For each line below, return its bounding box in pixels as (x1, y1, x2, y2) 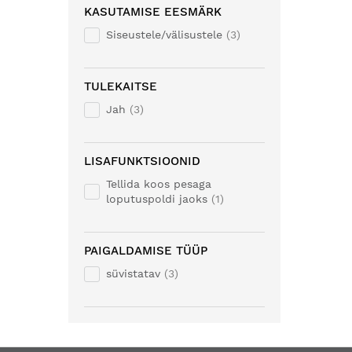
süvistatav (106, 267, 160, 280)
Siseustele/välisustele (106, 28, 222, 41)
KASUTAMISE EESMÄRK (84, 5, 222, 19)
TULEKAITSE (84, 79, 157, 93)
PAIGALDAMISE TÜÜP (84, 244, 207, 258)
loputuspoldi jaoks (106, 192, 207, 205)
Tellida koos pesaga (106, 178, 211, 190)
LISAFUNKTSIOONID (84, 154, 200, 168)
